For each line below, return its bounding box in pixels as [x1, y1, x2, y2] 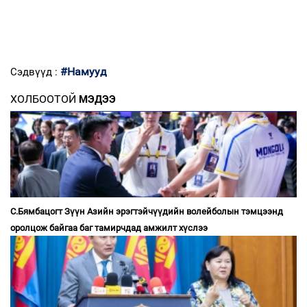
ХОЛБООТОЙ [10, 92, 76, 106]
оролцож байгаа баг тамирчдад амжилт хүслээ [10, 222, 208, 233]
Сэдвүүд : [10, 65, 60, 78]
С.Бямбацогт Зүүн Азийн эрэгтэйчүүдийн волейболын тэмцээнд [10, 206, 283, 217]
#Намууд [60, 64, 107, 78]
